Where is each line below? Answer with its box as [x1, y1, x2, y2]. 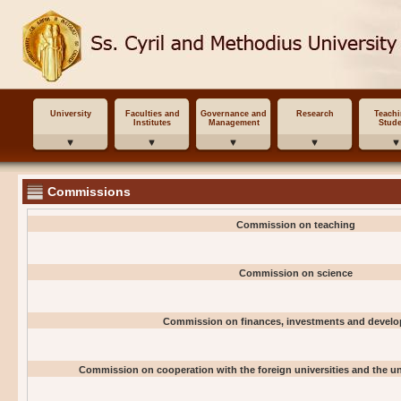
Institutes [133, 118, 171, 127]
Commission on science [239, 268, 353, 278]
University [50, 109, 91, 118]
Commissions [47, 184, 131, 199]
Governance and [200, 109, 267, 118]
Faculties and [124, 109, 180, 118]
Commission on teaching [236, 219, 355, 230]
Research [296, 109, 334, 118]
